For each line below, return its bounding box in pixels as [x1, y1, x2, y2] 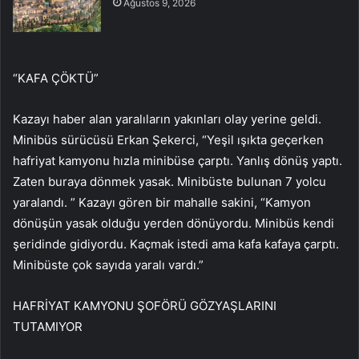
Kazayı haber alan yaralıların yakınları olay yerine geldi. [13, 111, 321, 127]
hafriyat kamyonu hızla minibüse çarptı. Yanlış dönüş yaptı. [13, 152, 342, 168]
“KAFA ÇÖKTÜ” [13, 70, 99, 86]
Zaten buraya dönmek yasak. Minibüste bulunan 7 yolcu [13, 173, 326, 189]
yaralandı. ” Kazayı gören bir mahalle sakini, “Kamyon [13, 194, 311, 210]
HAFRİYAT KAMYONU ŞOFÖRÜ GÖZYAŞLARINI [13, 297, 276, 313]
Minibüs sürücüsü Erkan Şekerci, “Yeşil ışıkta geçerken [13, 131, 324, 147]
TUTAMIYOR [13, 318, 83, 334]
